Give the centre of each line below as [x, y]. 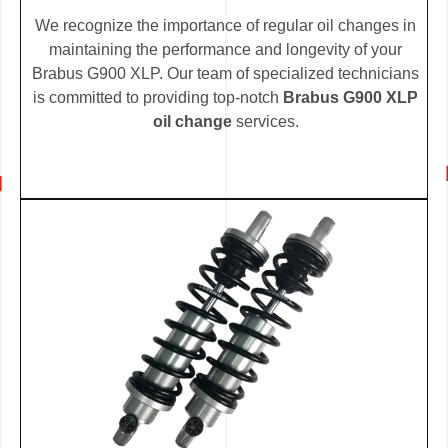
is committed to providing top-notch [158, 97]
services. [265, 121]
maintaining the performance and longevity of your [225, 49]
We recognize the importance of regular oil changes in [225, 25]
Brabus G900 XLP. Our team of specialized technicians [225, 73]
